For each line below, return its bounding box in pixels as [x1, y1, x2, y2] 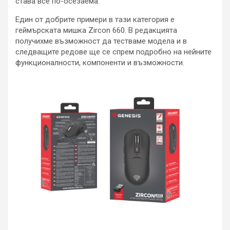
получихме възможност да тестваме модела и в [15, 36, 187, 46]
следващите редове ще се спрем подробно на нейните [15, 47, 212, 56]
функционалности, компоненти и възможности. [15, 57, 184, 67]
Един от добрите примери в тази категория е [15, 14, 175, 24]
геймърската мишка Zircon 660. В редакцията [15, 25, 177, 35]
